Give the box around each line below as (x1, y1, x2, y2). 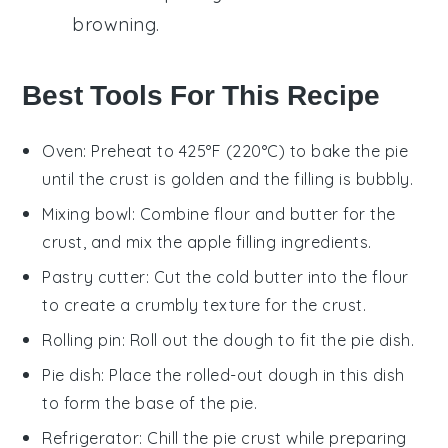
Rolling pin (42, 330, 122, 351)
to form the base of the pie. (42, 393, 258, 414)
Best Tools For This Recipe (22, 79, 381, 113)
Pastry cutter (42, 267, 146, 288)
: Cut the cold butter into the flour (145, 267, 409, 288)
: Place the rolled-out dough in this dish (101, 365, 405, 386)
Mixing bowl (42, 204, 132, 225)
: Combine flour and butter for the (131, 204, 396, 225)
